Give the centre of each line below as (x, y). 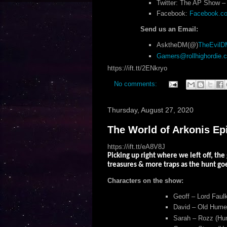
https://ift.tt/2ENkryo (137, 68)
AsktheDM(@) (177, 45)
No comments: (136, 84)
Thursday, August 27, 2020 (150, 110)
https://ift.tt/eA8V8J (136, 147)
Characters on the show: (145, 181)
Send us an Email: (169, 29)
